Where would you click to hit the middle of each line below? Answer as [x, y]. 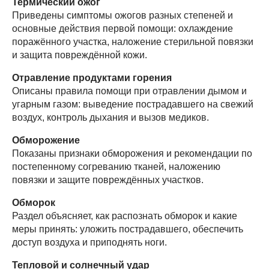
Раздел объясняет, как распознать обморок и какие [125, 216]
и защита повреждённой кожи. [80, 55]
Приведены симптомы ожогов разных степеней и [122, 15]
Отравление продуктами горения [92, 77]
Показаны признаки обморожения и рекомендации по [132, 153]
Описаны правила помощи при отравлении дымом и [129, 91]
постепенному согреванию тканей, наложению [116, 166]
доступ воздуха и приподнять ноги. [89, 242]
